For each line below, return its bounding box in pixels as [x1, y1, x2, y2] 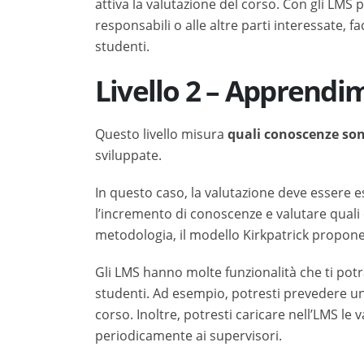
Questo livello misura [95, 125, 227, 143]
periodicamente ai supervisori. [95, 327, 282, 344]
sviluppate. [95, 146, 162, 164]
